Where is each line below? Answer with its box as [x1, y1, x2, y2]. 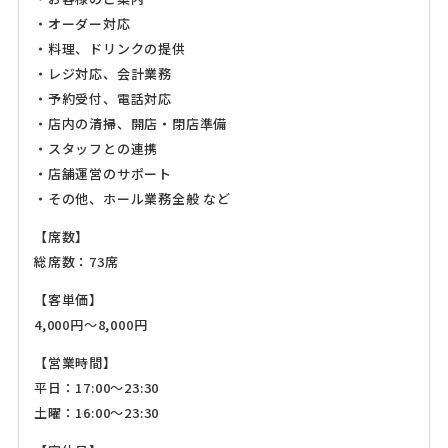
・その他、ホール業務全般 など [33, 189, 231, 209]
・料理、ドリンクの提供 [33, 39, 186, 59]
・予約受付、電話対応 [33, 89, 172, 109]
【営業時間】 [33, 353, 117, 373]
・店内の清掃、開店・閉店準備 [33, 114, 228, 134]
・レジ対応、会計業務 [33, 64, 172, 84]
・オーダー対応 [33, 14, 131, 34]
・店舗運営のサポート [33, 164, 172, 184]
